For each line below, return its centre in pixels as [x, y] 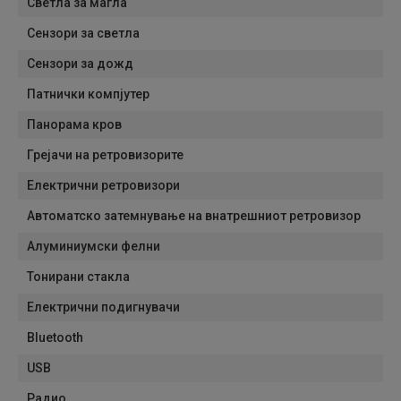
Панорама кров [74, 124]
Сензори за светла [83, 33]
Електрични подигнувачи [103, 307]
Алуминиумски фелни [94, 246]
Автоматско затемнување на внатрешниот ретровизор [194, 216]
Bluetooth [55, 337]
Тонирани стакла [78, 277]
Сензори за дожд [80, 64]
